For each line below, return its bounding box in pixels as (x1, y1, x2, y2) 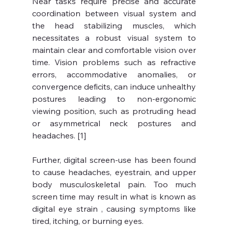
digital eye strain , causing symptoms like (32, 204, 196, 214)
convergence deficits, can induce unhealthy (32, 81, 196, 92)
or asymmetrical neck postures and (32, 118, 196, 129)
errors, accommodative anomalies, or (32, 69, 196, 80)
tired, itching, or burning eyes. (32, 216, 146, 226)
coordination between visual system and (32, 8, 196, 19)
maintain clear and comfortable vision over (32, 45, 196, 55)
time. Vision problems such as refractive (32, 57, 196, 68)
